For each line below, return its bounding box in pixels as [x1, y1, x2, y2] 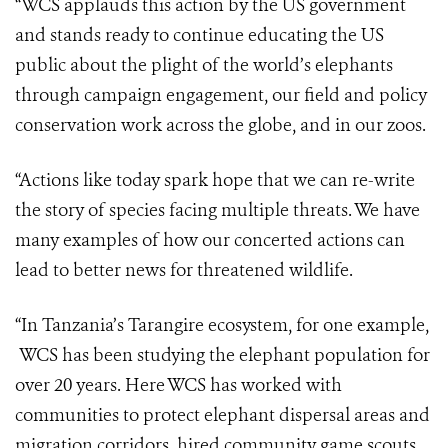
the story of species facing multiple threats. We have [15, 198, 420, 223]
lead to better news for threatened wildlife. [15, 258, 353, 283]
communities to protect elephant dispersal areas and [15, 403, 430, 428]
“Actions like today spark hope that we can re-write [15, 168, 415, 193]
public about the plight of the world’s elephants [15, 53, 393, 78]
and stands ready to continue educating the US [15, 23, 384, 48]
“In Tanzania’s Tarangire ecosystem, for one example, [15, 313, 429, 338]
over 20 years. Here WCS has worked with [15, 373, 342, 398]
